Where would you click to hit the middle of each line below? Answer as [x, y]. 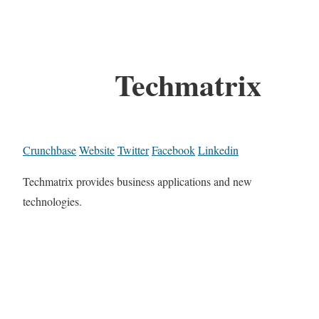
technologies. [52, 202]
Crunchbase [49, 150]
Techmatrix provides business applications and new [137, 182]
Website [97, 150]
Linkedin [218, 150]
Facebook [173, 150]
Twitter [133, 150]
